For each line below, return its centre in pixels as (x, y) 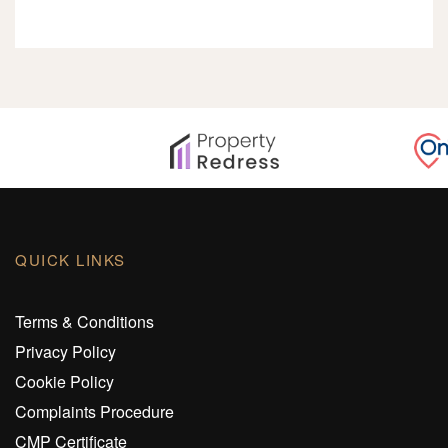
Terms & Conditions (84, 322)
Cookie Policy (64, 382)
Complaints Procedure (94, 412)
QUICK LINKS (70, 260)
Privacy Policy (65, 352)
